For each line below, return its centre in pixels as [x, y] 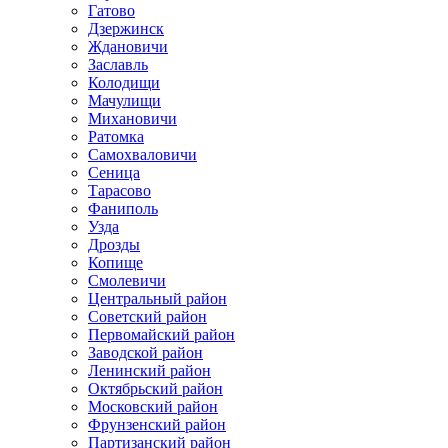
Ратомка [116, 136]
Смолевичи [127, 280]
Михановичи [132, 118]
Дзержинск [126, 28]
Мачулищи [124, 100]
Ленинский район [149, 370]
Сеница [114, 172]
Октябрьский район [155, 388]
